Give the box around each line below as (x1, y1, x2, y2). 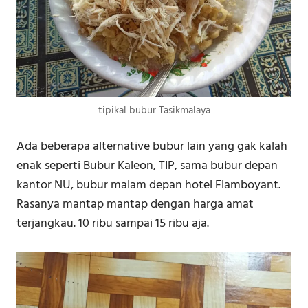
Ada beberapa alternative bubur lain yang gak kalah (16, 136, 287, 157)
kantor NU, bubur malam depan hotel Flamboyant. (16, 175, 280, 195)
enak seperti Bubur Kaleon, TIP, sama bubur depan (16, 155, 278, 176)
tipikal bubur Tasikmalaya (98, 102, 210, 119)
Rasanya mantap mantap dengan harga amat (16, 194, 254, 214)
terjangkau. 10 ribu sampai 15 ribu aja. (16, 213, 209, 234)
